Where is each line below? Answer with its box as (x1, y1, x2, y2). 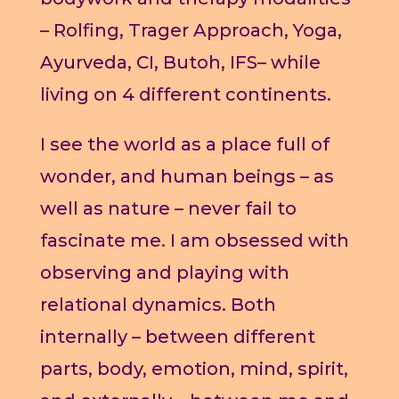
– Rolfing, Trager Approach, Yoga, (39, 20, 342, 42)
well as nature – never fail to (39, 198, 297, 220)
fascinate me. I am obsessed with (39, 230, 349, 252)
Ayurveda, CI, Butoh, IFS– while (39, 52, 321, 74)
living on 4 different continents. (39, 84, 331, 106)
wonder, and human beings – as (39, 166, 334, 188)
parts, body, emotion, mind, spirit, (39, 358, 348, 380)
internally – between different (39, 326, 315, 348)
